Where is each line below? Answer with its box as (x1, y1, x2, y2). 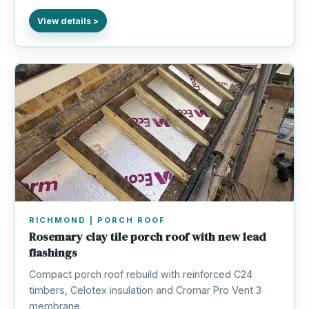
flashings (28, 245, 77, 261)
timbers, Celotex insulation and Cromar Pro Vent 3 (28, 284, 261, 297)
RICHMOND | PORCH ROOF (28, 215, 166, 226)
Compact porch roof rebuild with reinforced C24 (28, 268, 252, 281)
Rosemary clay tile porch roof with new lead (28, 229, 266, 246)
